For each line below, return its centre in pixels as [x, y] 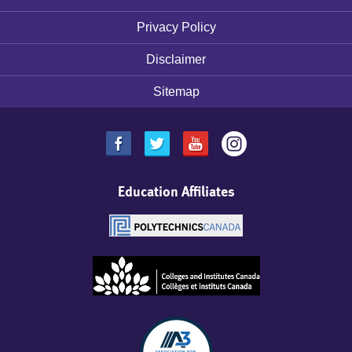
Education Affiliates [176, 191]
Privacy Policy [176, 27]
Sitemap [176, 92]
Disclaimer [176, 59]
